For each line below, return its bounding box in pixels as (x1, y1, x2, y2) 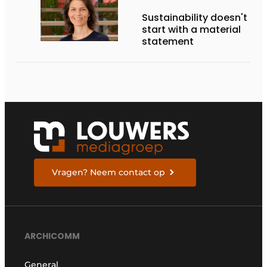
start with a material (142, 22, 241, 36)
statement (142, 34, 194, 48)
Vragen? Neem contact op (52, 166, 166, 178)
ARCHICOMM (24, 230, 80, 243)
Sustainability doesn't (142, 10, 247, 24)
